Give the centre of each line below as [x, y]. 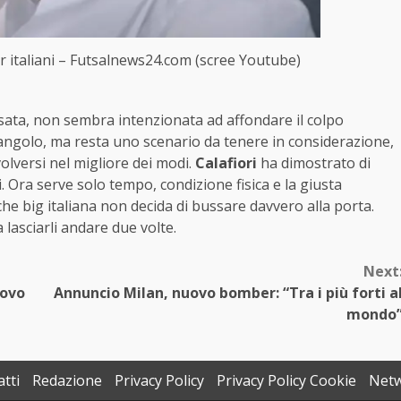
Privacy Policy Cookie [286, 380]
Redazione [67, 380]
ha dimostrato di [314, 162]
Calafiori [226, 162]
